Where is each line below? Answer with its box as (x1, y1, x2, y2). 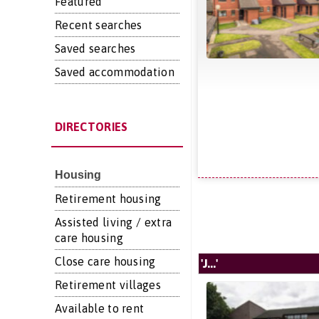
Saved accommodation (55, 66, 175, 78)
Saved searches (55, 42, 136, 55)
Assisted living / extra (55, 216, 172, 229)
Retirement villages (55, 278, 162, 291)
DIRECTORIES (55, 120, 128, 133)
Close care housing (55, 255, 156, 268)
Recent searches (55, 19, 142, 31)
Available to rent (55, 302, 145, 315)
